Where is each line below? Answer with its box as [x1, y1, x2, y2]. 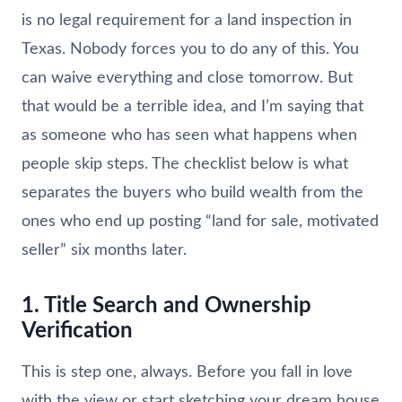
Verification [22, 319, 133, 342]
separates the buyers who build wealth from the [22, 184, 363, 201]
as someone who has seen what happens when [22, 127, 357, 144]
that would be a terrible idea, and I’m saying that [22, 98, 363, 115]
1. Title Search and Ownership [22, 294, 311, 317]
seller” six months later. [22, 241, 187, 258]
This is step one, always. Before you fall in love [22, 363, 353, 380]
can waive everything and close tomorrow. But [22, 69, 353, 86]
